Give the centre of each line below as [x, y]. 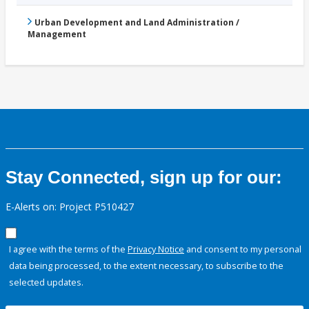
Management [57, 34]
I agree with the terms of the [68, 249]
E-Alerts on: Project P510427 [70, 206]
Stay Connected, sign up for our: [144, 177]
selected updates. [46, 282]
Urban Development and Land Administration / [137, 22]
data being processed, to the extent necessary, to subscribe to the [146, 265]
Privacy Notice [156, 249]
